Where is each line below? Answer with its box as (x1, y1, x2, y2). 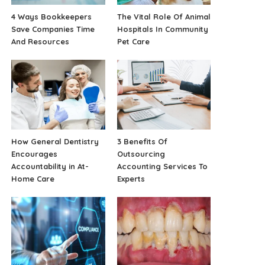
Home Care (11, 174, 55, 184)
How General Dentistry (11, 137, 99, 147)
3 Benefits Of (117, 137, 167, 147)
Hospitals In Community (117, 24, 208, 34)
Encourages (11, 149, 58, 159)
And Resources (11, 36, 70, 46)
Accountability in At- (11, 161, 89, 172)
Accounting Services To (117, 161, 208, 172)
